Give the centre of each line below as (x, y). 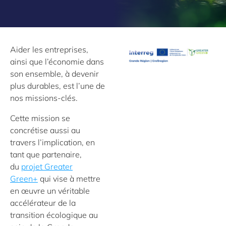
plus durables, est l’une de (58, 86)
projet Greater (47, 166)
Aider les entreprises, (49, 49)
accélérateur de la (43, 203)
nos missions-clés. (46, 98)
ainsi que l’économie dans (57, 62)
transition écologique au (54, 215)
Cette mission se (40, 118)
